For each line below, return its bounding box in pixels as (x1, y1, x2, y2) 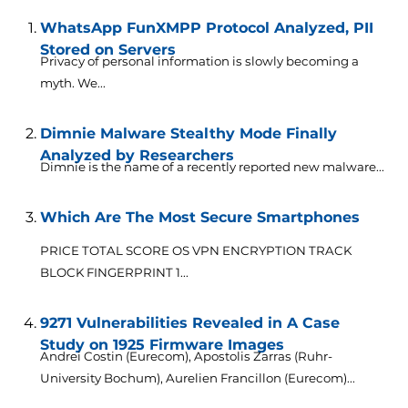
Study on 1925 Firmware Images (39, 336, 284, 354)
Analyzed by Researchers (39, 147, 234, 165)
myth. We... (39, 76, 106, 91)
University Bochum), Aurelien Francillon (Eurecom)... (39, 371, 355, 386)
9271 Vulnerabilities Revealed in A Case (39, 314, 340, 332)
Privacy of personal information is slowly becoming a (39, 54, 359, 69)
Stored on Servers (39, 41, 176, 59)
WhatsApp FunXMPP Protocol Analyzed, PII (39, 19, 373, 37)
